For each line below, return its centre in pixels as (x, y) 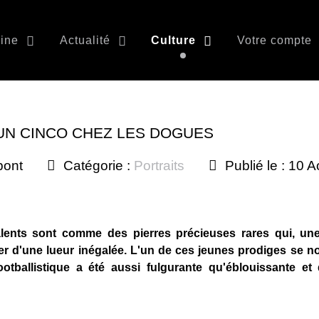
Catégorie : (96, 166)
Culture (174, 40)
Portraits (159, 166)
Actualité (85, 40)
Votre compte (275, 40)
